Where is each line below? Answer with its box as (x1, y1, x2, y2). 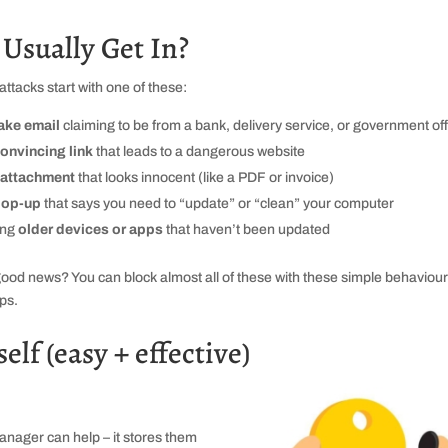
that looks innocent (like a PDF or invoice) (74, 169, 334, 185)
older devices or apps (17, 221, 163, 237)
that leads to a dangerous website (92, 143, 305, 159)
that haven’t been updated (162, 221, 330, 237)
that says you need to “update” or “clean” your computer (40, 195, 394, 211)
